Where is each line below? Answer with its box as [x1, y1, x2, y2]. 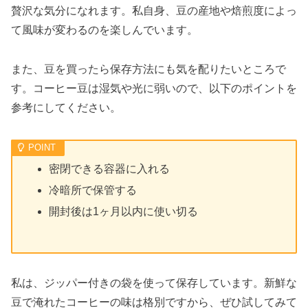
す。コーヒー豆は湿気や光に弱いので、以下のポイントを [11, 82, 297, 94]
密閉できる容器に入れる [49, 162, 170, 175]
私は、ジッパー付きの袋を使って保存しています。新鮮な [11, 276, 297, 289]
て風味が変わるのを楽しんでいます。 [11, 23, 198, 36]
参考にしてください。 [11, 101, 121, 113]
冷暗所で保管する [49, 184, 137, 197]
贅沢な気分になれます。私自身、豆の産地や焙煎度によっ [11, 4, 297, 16]
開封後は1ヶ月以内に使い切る [49, 206, 199, 218]
